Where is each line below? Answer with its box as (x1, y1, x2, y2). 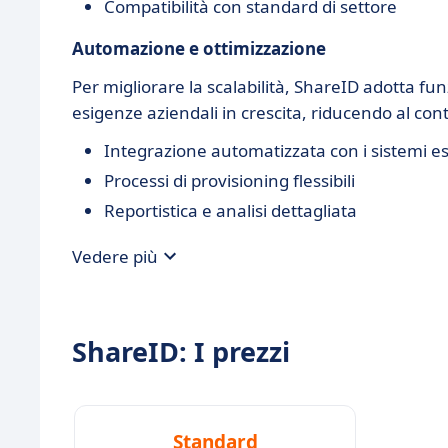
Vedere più (72, 244, 158, 268)
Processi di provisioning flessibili (104, 169, 355, 192)
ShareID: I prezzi (72, 333, 290, 370)
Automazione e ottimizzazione (72, 37, 326, 60)
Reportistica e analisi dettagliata (104, 199, 357, 222)
